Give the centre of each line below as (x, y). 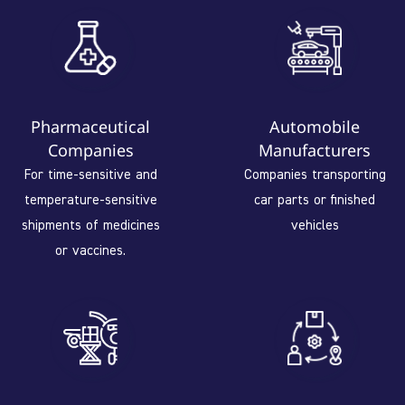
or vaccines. (90, 250)
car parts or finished (315, 199)
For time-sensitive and (90, 174)
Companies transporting (315, 174)
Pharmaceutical (90, 126)
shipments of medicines (90, 224)
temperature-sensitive (90, 199)
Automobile (315, 126)
